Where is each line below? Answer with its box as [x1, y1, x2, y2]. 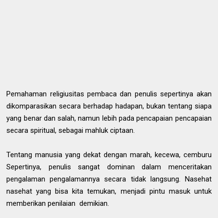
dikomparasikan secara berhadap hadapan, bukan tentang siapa [6, 102, 212, 110]
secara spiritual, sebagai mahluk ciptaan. [6, 126, 135, 135]
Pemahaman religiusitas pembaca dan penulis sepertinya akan [6, 90, 212, 98]
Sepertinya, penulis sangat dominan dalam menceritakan [6, 163, 212, 171]
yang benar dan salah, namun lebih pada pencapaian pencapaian [6, 114, 212, 123]
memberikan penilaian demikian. [6, 199, 111, 208]
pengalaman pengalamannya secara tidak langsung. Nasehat [6, 175, 212, 183]
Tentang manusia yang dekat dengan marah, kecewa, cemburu [6, 150, 212, 159]
